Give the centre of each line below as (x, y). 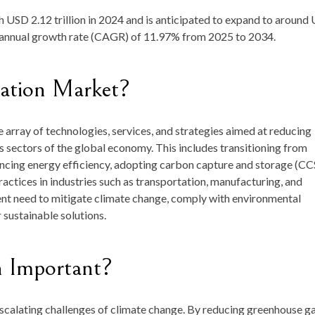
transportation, (173, 181)
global (91, 148)
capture (216, 165)
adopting (137, 165)
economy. (130, 148)
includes (199, 148)
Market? (91, 89)
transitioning (252, 148)
